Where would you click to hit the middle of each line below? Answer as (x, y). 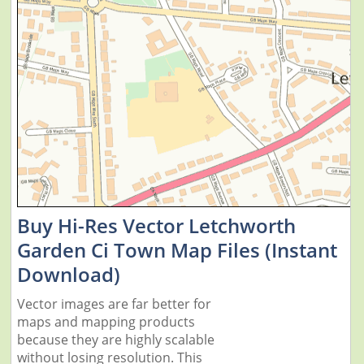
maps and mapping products (106, 322)
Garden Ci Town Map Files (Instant (177, 250)
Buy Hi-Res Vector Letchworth (156, 225)
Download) (68, 274)
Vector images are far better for (114, 304)
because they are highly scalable (115, 340)
